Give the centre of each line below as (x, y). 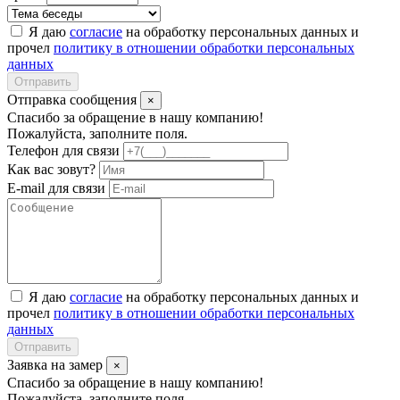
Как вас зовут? (51, 170)
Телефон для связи (63, 151)
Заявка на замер (57, 365)
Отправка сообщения (74, 100)
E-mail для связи (56, 188)
